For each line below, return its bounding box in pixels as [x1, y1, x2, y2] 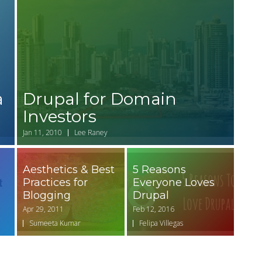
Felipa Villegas [139, 218, 183, 229]
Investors [23, 106, 96, 127]
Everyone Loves [132, 176, 215, 189]
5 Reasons [132, 163, 186, 177]
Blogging [23, 189, 71, 202]
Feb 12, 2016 [132, 204, 174, 215]
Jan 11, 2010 [23, 127, 62, 138]
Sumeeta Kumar [29, 218, 81, 229]
